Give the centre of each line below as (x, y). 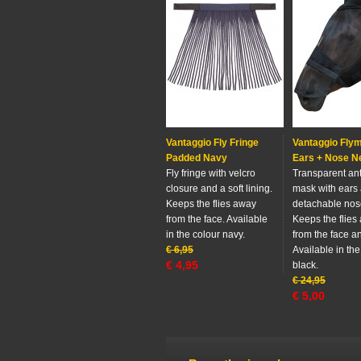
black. (305, 265)
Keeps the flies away (211, 204)
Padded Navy (197, 158)
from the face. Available (217, 219)
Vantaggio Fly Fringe (212, 143)
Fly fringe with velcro (211, 173)
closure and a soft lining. (219, 189)
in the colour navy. (205, 234)
